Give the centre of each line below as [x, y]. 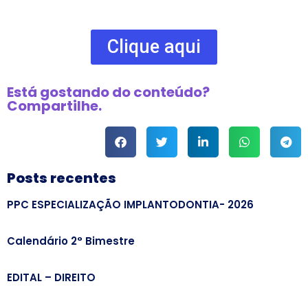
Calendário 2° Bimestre [71, 241]
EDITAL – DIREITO [51, 277]
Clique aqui [154, 46]
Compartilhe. [54, 106]
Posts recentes [62, 178]
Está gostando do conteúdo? [108, 92]
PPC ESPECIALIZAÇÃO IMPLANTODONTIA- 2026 [130, 204]
